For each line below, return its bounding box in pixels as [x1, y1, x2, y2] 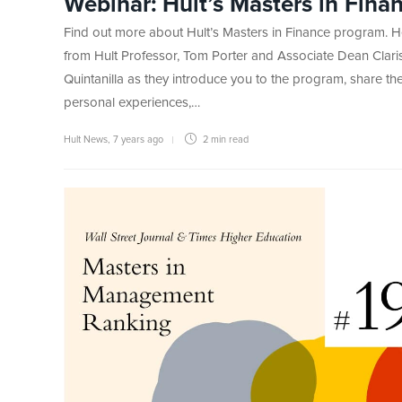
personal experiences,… [64, 96, 200, 110]
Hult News [64, 135, 108, 145]
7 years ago [113, 135, 163, 145]
